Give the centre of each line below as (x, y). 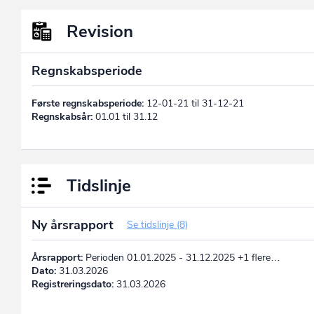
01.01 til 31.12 (125, 116)
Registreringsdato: (73, 284)
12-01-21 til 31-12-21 (194, 103)
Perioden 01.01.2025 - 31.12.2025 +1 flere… (182, 257)
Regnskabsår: (62, 116)
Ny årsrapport (74, 225)
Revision (100, 31)
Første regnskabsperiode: (88, 103)
